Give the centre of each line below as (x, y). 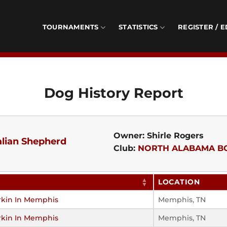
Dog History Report (113, 93)
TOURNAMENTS (70, 27)
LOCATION (179, 182)
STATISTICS (138, 27)
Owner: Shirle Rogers (159, 135)
